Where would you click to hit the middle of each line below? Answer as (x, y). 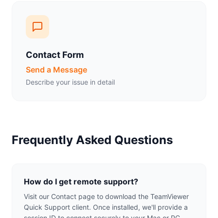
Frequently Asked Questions (92, 140)
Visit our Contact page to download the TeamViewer (106, 196)
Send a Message (56, 70)
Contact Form (55, 55)
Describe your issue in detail (70, 82)
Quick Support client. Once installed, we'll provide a (106, 207)
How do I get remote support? (81, 182)
